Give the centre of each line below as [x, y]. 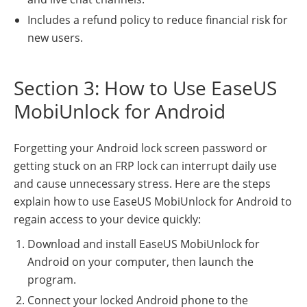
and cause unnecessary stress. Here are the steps [142, 183]
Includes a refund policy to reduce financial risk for [158, 20]
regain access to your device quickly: [107, 219]
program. [52, 279]
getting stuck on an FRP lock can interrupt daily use [145, 165]
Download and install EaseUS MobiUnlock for [144, 244]
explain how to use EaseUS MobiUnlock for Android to [153, 201]
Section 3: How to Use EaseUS [145, 87]
